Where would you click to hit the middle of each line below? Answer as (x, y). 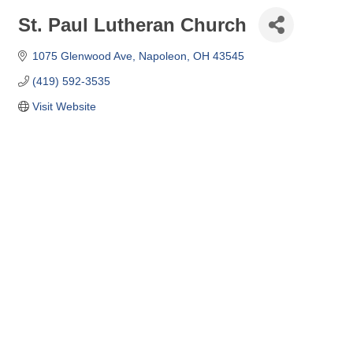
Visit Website (64, 106)
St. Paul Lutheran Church (132, 24)
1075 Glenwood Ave (82, 56)
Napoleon (162, 56)
